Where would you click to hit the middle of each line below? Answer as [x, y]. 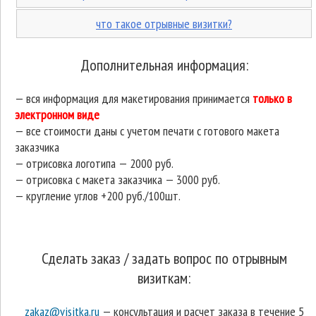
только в [272, 98]
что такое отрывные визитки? [164, 24]
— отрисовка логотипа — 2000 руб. [94, 163]
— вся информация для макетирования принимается [134, 98]
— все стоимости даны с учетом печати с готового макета [147, 131]
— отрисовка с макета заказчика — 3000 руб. [117, 180]
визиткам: [164, 278]
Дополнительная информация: [164, 65]
